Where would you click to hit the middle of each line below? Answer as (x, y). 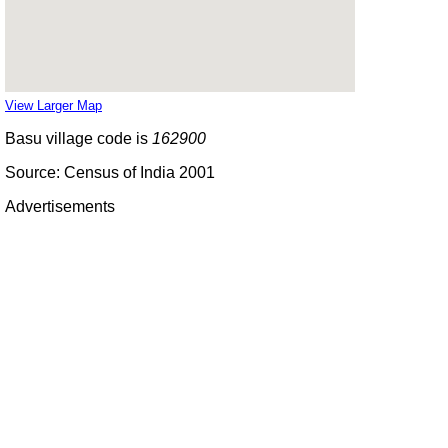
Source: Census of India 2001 (110, 172)
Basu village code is (78, 138)
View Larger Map (53, 105)
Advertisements (60, 206)
